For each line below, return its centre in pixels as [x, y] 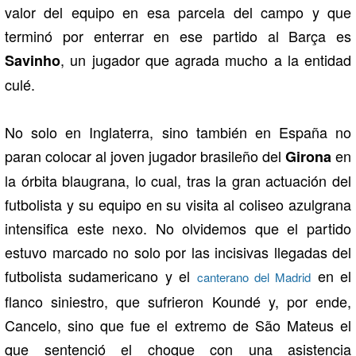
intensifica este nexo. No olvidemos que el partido [178, 228]
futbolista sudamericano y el [101, 275]
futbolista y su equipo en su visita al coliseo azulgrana [178, 204]
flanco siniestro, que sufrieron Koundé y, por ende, [178, 301]
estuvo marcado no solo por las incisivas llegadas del [178, 252]
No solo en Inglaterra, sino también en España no [178, 132]
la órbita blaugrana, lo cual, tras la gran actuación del [178, 180]
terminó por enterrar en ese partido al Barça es [178, 35]
